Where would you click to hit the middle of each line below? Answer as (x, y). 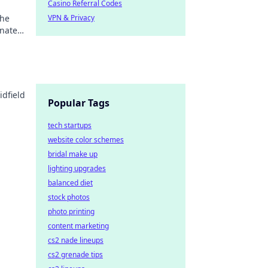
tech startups (70, 125)
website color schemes (86, 140)
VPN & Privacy (71, 18)
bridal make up (73, 154)
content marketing (78, 226)
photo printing (71, 211)
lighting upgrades (77, 168)
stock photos (69, 197)
